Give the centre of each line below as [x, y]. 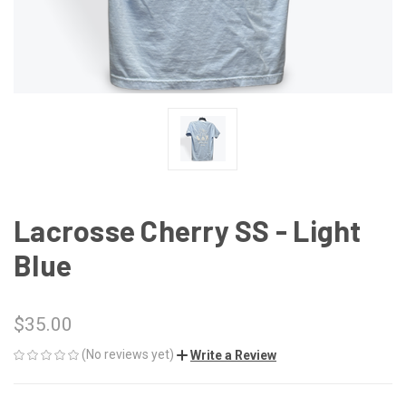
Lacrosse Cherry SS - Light [188, 230]
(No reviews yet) [128, 354]
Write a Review [233, 355]
